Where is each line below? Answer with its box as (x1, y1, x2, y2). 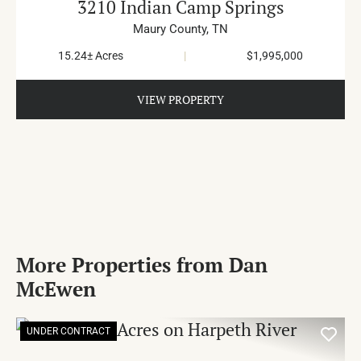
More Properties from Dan (16, 251, 268, 278)
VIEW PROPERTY (137, 91, 224, 107)
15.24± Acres (58, 48, 124, 62)
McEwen (16, 275, 96, 302)
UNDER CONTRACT (27, 325, 110, 337)
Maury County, (133, 21, 212, 36)
